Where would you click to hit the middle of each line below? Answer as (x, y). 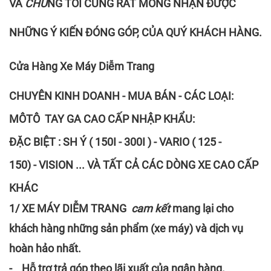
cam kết (151, 208)
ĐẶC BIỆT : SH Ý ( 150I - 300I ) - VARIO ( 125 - (115, 142)
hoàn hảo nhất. (45, 248)
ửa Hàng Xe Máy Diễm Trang (85, 66)
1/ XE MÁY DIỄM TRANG (69, 208)
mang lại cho (203, 208)
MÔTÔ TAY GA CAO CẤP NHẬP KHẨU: (102, 119)
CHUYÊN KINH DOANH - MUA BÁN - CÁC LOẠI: (121, 96)
